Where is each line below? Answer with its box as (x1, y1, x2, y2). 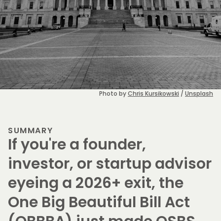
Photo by (99, 89, 128, 98)
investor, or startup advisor (8, 153, 212, 175)
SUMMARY (8, 125, 53, 137)
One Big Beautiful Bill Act (8, 192, 190, 213)
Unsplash (185, 89, 213, 98)
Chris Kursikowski (128, 89, 179, 98)
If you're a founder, (8, 134, 146, 155)
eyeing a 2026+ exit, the (8, 173, 184, 194)
